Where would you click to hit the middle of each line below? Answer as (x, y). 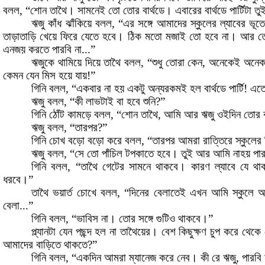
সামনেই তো (99, 11)
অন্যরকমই (167, 89)
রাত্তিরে (218, 141)
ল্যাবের (233, 24)
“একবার (86, 89)
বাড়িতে (49, 245)
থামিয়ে (70, 63)
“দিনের (137, 193)
